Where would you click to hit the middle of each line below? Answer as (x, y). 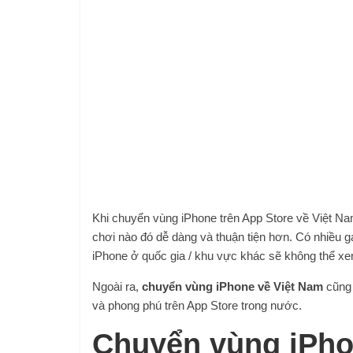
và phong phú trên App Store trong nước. (197, 305)
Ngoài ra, (115, 286)
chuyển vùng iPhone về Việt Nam (232, 286)
